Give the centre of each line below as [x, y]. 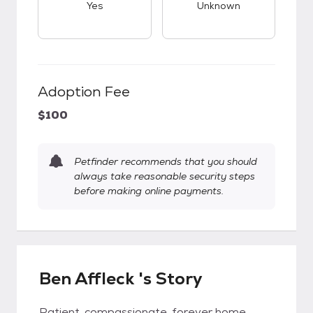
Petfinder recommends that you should [166, 161]
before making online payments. [149, 191]
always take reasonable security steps [165, 176]
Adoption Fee [84, 92]
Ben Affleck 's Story [121, 278]
